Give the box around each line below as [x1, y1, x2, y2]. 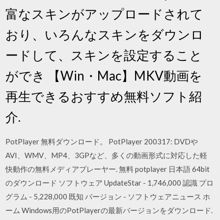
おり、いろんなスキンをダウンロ [5, 26, 204, 42]
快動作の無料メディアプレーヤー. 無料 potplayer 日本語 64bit [5, 164, 210, 173]
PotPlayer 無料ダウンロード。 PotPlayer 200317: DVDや [5, 137, 198, 146]
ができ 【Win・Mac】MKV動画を [5, 67, 203, 83]
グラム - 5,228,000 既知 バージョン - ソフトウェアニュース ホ [5, 192, 211, 201]
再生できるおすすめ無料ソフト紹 [5, 88, 202, 104]
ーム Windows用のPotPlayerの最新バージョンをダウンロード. [5, 205, 213, 215]
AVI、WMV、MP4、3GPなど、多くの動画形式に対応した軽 [5, 150, 208, 160]
